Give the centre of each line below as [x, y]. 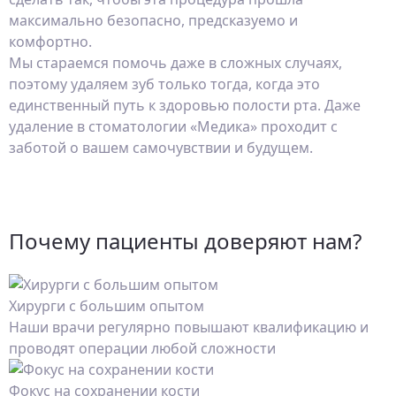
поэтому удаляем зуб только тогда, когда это [164, 84]
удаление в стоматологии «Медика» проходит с [173, 126]
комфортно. [52, 42]
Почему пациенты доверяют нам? [185, 241]
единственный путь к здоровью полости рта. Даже [185, 105]
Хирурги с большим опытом [107, 306]
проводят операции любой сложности [142, 348]
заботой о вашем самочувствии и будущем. [161, 148]
